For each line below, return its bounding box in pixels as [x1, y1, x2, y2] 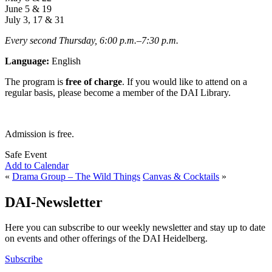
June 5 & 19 [5, 3, 52, 14]
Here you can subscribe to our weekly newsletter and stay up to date [5, 222, 265, 233]
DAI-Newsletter [5, 194, 103, 210]
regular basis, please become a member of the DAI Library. [5, 87, 231, 98]
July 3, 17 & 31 [5, 14, 64, 25]
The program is [5, 76, 66, 87]
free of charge [66, 76, 122, 87]
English [49, 55, 81, 66]
